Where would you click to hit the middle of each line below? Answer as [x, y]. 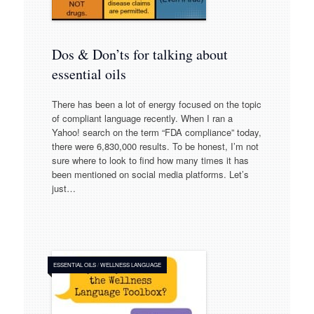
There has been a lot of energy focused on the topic [156, 104]
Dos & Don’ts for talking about [139, 54]
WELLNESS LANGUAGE [130, 265]
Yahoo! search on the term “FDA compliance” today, [156, 132]
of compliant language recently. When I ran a [142, 118]
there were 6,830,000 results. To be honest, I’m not [155, 146]
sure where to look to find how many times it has [150, 161]
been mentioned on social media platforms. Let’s [150, 175]
